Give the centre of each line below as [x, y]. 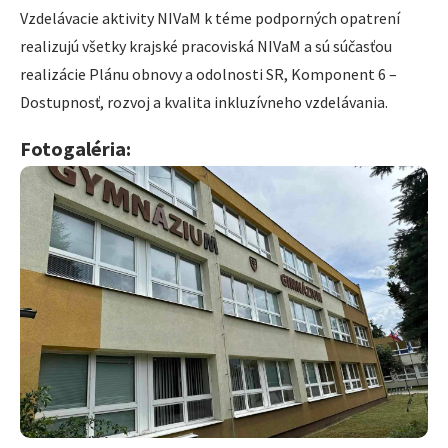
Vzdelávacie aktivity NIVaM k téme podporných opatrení [210, 18]
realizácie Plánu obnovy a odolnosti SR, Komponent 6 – [208, 74]
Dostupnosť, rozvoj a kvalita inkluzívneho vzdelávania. [204, 102]
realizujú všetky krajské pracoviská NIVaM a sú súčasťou [206, 46]
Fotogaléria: [75, 148]
